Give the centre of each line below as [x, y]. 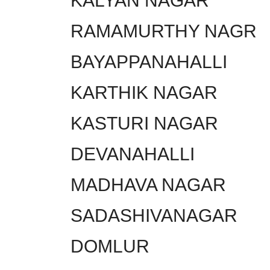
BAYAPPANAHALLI [149, 61]
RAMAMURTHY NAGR [164, 31]
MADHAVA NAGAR [148, 184]
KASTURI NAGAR [144, 123]
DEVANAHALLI [133, 154]
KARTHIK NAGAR [144, 92]
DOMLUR [110, 246]
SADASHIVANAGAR [154, 215]
